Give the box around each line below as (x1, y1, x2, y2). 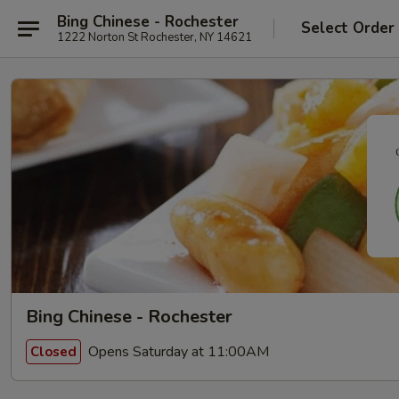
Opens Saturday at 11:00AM (85, 341, 269, 362)
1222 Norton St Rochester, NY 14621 (57, 28, 252, 45)
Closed (30, 342, 77, 361)
